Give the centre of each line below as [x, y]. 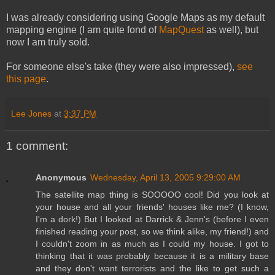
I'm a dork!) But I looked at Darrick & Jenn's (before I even [152, 219]
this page [26, 79]
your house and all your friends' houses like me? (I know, [152, 207]
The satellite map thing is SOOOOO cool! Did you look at [152, 195]
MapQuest [181, 29]
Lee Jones [31, 113]
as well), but [231, 29]
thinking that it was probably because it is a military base [152, 256]
